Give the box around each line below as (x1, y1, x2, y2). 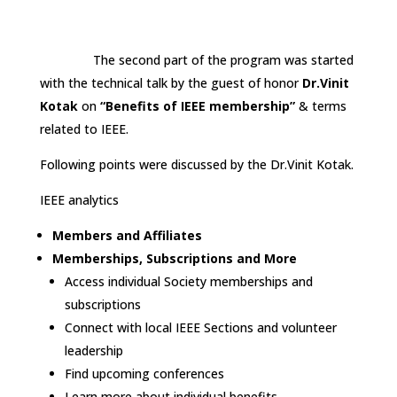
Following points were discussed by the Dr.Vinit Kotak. (39, 155, 354, 173)
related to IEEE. (39, 120, 128, 137)
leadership (64, 341, 123, 359)
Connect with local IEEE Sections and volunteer (64, 318, 337, 336)
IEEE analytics (39, 191, 119, 208)
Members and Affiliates (51, 226, 202, 244)
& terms (294, 97, 346, 114)
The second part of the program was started (39, 51, 354, 68)
